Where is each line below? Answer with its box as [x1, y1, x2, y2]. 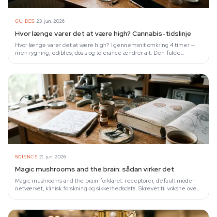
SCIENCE [15, 153, 38, 160]
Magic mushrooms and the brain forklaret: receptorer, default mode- [15, 177, 195, 185]
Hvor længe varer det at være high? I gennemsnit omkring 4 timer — [15, 41, 195, 49]
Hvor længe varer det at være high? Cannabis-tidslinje [15, 29, 191, 38]
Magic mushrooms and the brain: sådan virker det [15, 165, 174, 173]
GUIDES [15, 17, 35, 24]
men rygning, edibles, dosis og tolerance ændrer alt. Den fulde [15, 49, 181, 57]
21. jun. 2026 [39, 153, 66, 160]
